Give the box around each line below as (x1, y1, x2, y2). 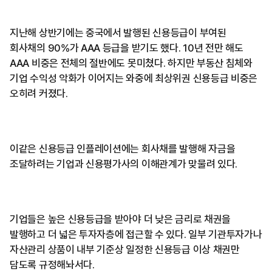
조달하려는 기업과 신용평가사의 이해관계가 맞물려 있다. (10, 158, 237, 171)
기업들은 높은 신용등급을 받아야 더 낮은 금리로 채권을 (10, 213, 231, 226)
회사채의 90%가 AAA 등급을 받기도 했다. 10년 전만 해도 (10, 42, 243, 55)
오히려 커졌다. (10, 87, 68, 100)
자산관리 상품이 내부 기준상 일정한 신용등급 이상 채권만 (10, 243, 240, 256)
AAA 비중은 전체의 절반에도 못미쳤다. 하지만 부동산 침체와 (10, 57, 253, 70)
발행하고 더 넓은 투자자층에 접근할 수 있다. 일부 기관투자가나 (10, 228, 262, 241)
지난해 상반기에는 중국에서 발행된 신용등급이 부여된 (10, 27, 226, 39)
